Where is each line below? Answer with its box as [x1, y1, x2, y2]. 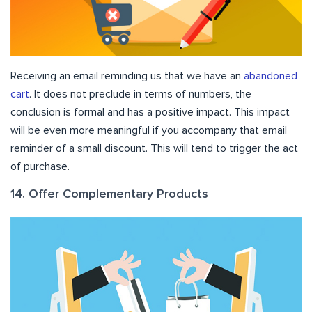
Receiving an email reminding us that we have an [10, 70, 244, 82]
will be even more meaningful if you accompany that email [10, 125, 287, 136]
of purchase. [10, 161, 70, 173]
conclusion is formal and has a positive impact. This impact [10, 107, 290, 118]
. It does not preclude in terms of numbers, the [29, 88, 251, 100]
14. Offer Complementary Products [10, 188, 208, 201]
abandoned [244, 70, 297, 82]
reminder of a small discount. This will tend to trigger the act [10, 143, 298, 155]
